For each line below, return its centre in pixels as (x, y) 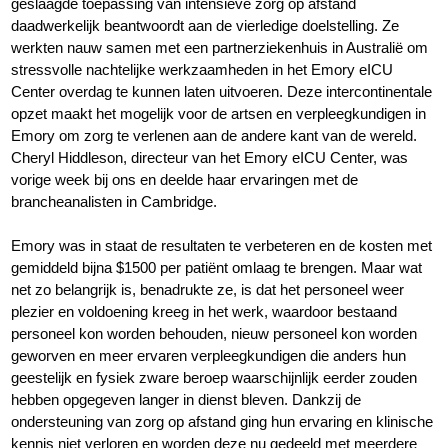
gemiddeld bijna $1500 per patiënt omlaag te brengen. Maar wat (217, 267)
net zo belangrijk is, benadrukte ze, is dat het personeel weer (208, 289)
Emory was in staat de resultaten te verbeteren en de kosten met (222, 245)
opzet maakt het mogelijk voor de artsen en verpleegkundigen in (219, 113)
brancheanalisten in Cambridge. (116, 201)
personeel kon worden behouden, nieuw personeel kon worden (214, 333)
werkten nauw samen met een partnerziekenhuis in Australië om (220, 47)
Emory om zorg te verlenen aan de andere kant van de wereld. (214, 135)
